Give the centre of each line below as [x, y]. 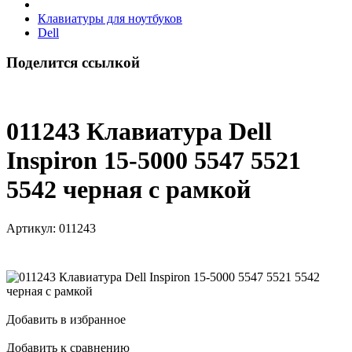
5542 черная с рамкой [128, 190]
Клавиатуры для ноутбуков [110, 18]
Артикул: [31, 228]
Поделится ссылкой [73, 63]
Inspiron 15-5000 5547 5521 [154, 161]
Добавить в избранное [66, 319]
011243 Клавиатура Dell [139, 132]
